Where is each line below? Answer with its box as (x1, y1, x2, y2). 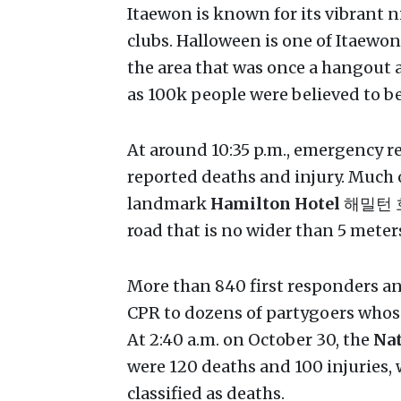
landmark (127, 193, 210, 215)
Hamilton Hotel (210, 193, 340, 215)
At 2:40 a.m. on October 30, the (127, 329, 373, 351)
